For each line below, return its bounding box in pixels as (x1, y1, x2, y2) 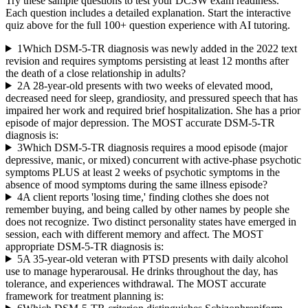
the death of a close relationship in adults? (5, 67, 186, 79)
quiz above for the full (5, 19, 104, 31)
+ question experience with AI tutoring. (120, 19, 290, 31)
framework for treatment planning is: (5, 289, 164, 302)
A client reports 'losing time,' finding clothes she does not (22, 190, 269, 203)
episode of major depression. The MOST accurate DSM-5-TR (5, 116, 275, 129)
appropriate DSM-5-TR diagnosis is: (5, 240, 164, 252)
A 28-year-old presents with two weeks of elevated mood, (22, 79, 273, 91)
